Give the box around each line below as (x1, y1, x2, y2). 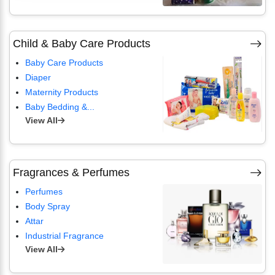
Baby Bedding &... (25, 102, 95, 112)
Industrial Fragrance (25, 231, 104, 241)
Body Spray (25, 201, 70, 211)
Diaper (25, 72, 51, 82)
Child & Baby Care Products (13, 37, 150, 50)
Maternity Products (25, 87, 98, 97)
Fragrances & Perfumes (13, 166, 130, 179)
